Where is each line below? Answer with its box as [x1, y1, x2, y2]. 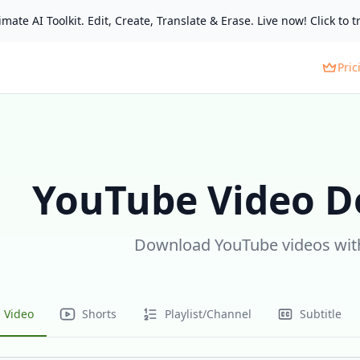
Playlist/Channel [165, 306, 252, 321]
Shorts [82, 306, 117, 321]
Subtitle [300, 306, 342, 321]
